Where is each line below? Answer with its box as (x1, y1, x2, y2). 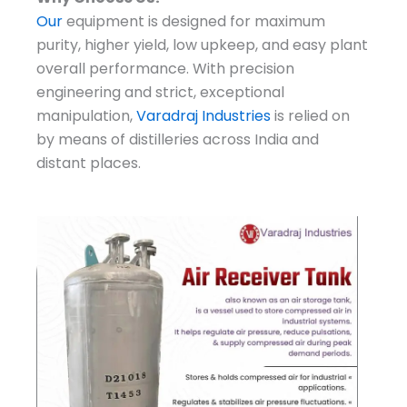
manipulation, (36, 104, 136, 126)
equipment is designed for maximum (63, 10, 325, 32)
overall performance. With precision (36, 57, 294, 79)
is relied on (271, 104, 350, 126)
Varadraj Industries (136, 104, 271, 126)
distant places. (36, 152, 141, 174)
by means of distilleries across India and (36, 128, 319, 150)
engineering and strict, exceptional (36, 81, 284, 103)
